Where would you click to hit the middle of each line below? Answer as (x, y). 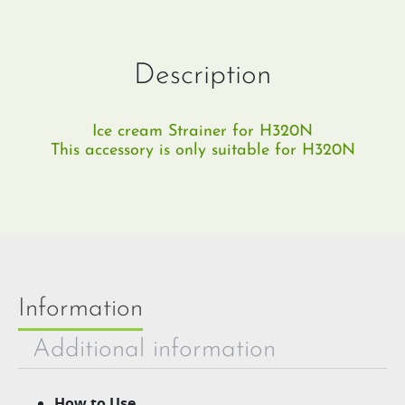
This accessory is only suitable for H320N (202, 151)
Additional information (154, 350)
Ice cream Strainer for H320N (202, 132)
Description (202, 76)
